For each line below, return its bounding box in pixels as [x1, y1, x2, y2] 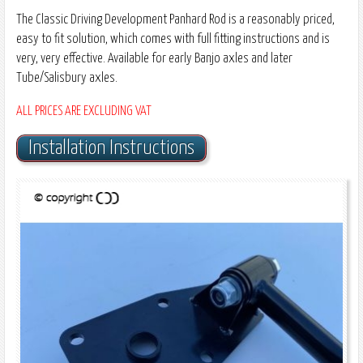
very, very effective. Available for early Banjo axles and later [16, 51, 293, 65]
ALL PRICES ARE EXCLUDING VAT [16, 104, 152, 117]
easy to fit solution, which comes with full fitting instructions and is [16, 32, 330, 45]
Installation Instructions [28, 139, 194, 159]
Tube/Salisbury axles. [16, 70, 117, 84]
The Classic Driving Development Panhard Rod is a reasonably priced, [16, 12, 335, 26]
